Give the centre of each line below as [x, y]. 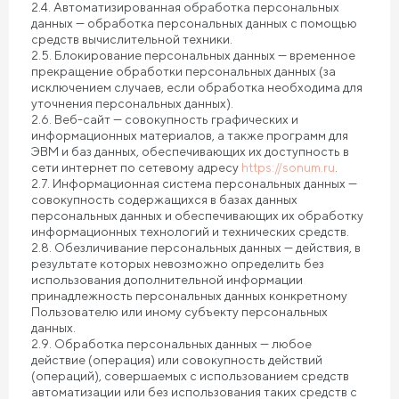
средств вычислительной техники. [132, 39]
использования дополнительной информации [167, 280]
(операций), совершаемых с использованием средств [190, 376]
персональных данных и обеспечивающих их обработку [197, 216]
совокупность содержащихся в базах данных [164, 199]
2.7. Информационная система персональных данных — [194, 183]
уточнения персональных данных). [132, 103]
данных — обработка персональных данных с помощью [194, 23]
